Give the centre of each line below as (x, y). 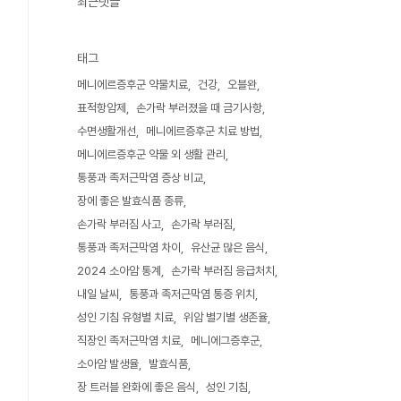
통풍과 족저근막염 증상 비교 (140, 178)
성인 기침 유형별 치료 (125, 317)
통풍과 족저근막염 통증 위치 (192, 294)
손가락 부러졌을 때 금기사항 (199, 108)
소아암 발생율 (108, 364)
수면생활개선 (107, 131)
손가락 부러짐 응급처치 (223, 271)
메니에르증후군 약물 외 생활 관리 (151, 154)
